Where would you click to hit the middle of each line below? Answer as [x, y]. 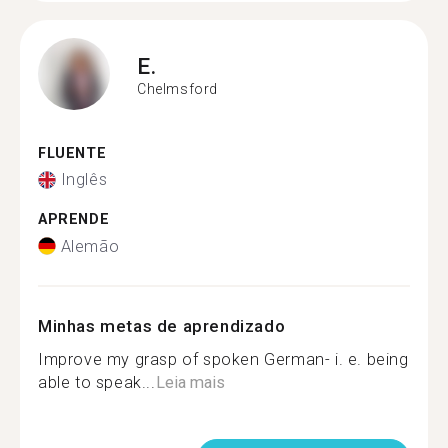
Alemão [90, 246]
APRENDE [74, 219]
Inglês [84, 179]
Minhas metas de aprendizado [162, 325]
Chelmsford [177, 89]
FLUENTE [72, 153]
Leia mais [190, 382]
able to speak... [97, 382]
